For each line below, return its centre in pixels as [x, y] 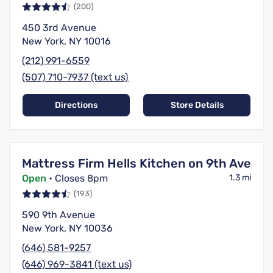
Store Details [197, 105]
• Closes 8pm [77, 179]
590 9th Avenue [58, 215]
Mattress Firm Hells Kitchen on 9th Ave [136, 164]
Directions [76, 105]
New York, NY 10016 [66, 41]
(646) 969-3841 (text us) [77, 264]
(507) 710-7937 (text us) [75, 77]
